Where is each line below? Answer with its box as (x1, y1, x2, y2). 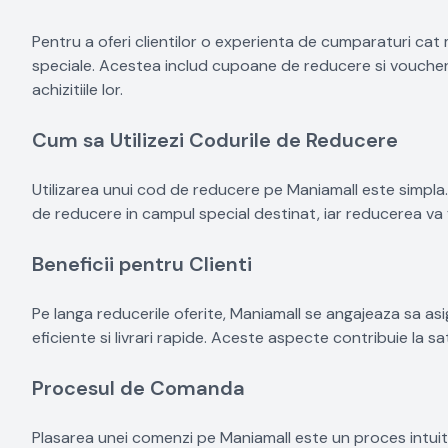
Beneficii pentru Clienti (32, 251, 252, 277)
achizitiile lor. (32, 79, 123, 100)
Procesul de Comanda (32, 375, 245, 401)
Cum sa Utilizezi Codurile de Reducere (32, 127, 398, 153)
